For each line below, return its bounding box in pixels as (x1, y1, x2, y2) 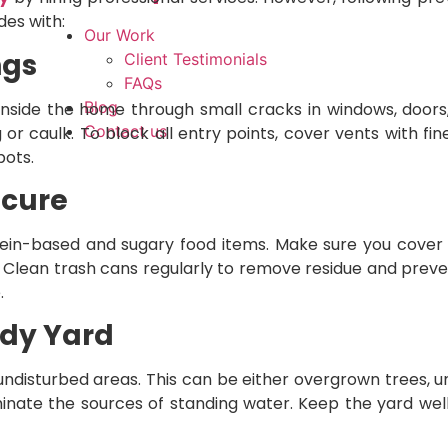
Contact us (83, 120, 167, 141)
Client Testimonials (123, 48, 267, 69)
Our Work (83, 24, 155, 45)
